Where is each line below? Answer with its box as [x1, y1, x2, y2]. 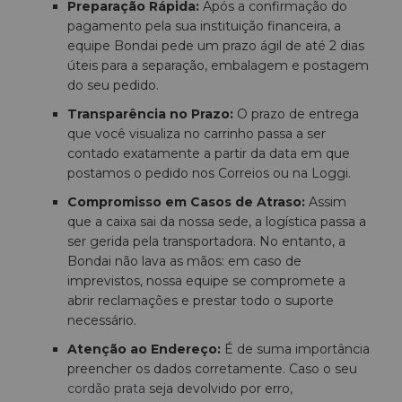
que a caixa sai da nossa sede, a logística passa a [67, 214, 366, 231]
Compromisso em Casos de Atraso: [67, 194, 305, 211]
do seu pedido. [67, 77, 159, 94]
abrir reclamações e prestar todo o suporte [67, 293, 334, 310]
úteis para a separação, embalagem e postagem [67, 57, 369, 74]
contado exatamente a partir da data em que [67, 145, 350, 162]
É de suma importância [221, 341, 370, 358]
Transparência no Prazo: [67, 106, 233, 123]
